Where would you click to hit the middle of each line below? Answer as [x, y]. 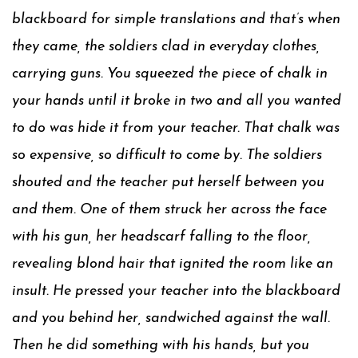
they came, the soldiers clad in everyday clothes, [166, 47]
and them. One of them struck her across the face [169, 210]
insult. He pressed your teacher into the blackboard [176, 291]
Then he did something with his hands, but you [161, 346]
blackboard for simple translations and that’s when [176, 20]
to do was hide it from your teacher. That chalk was [176, 128]
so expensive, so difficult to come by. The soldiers [167, 155]
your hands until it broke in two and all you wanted [177, 101]
